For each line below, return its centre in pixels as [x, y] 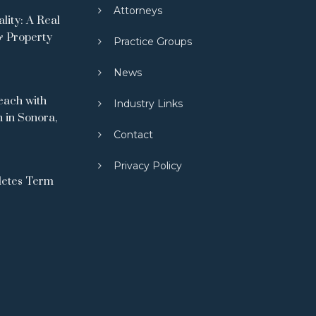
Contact [133, 135]
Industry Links [148, 104]
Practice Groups [153, 42]
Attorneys [138, 11]
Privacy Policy [148, 166]
